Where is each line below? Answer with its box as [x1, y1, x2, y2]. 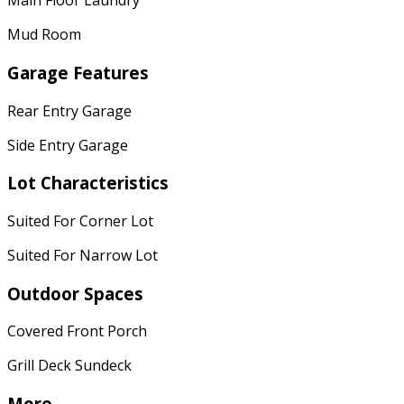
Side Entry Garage [7, 134, 128, 155]
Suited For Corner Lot [7, 210, 153, 231]
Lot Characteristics [7, 171, 169, 195]
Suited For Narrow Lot [7, 244, 158, 265]
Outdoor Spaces [7, 281, 143, 305]
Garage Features [7, 60, 149, 84]
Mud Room [7, 24, 81, 45]
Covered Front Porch [7, 321, 147, 342]
